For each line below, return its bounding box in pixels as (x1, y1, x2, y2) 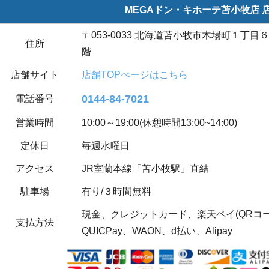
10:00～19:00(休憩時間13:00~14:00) (82, 118, 237, 128)
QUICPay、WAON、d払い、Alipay (82, 226, 232, 237)
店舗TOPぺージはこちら (82, 70, 188, 80)
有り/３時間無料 (82, 186, 151, 197)
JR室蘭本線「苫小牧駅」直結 (82, 163, 209, 174)
